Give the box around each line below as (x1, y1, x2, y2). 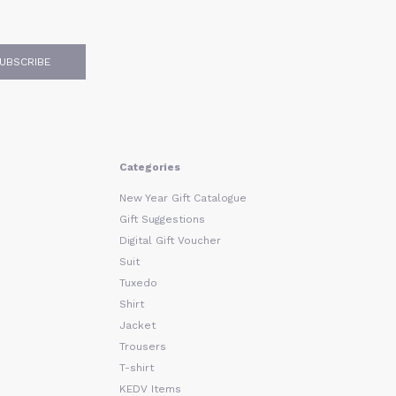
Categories (118, 161, 180, 174)
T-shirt (118, 362, 154, 375)
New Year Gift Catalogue (118, 192, 247, 205)
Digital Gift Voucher (118, 234, 221, 247)
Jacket (118, 319, 156, 332)
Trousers (118, 340, 166, 354)
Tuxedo (118, 277, 157, 290)
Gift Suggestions (118, 213, 205, 226)
